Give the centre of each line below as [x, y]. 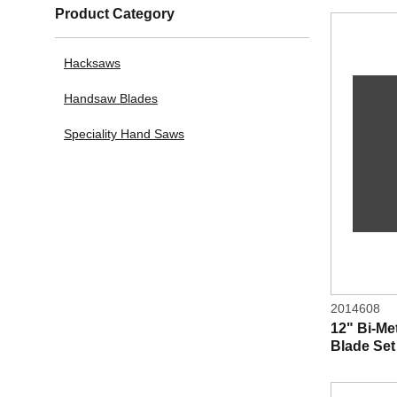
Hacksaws [92, 63]
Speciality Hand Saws [124, 134]
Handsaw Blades [111, 98]
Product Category [115, 14]
